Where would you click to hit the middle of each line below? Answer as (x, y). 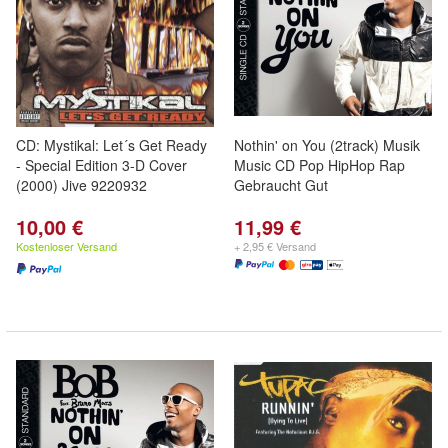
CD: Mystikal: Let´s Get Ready (111, 145)
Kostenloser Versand (66, 246)
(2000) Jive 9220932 (81, 185)
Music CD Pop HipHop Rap (319, 165)
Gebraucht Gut (281, 185)
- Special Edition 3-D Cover (101, 165)
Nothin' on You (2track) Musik (327, 145)
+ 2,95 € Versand (275, 246)
